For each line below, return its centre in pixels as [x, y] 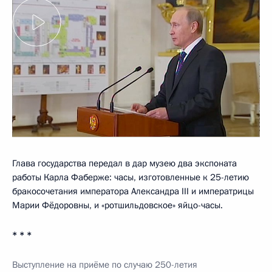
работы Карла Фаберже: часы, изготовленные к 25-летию [131, 177]
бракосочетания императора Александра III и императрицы [133, 191]
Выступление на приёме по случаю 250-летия [105, 264]
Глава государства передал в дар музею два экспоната [124, 163]
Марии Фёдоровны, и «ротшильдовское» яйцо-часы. [117, 205]
